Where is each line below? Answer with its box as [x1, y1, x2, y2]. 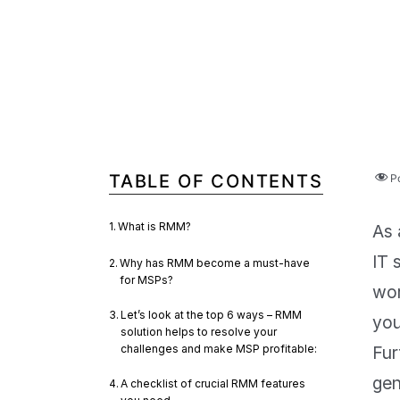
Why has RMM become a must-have [120, 256, 311, 270]
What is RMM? [118, 220, 192, 233]
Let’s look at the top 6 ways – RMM [121, 308, 303, 321]
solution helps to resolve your [121, 325, 278, 338]
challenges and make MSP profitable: [121, 342, 318, 355]
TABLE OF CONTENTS [109, 171, 323, 192]
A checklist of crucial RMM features [121, 377, 306, 390]
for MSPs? [120, 273, 174, 287]
